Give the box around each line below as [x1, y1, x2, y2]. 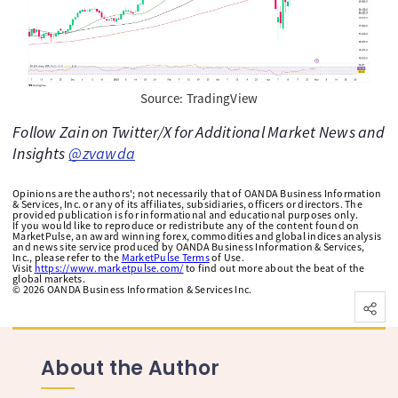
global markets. [12, 271, 85, 285]
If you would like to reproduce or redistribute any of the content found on [12, 218, 360, 232]
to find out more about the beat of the [183, 260, 365, 275]
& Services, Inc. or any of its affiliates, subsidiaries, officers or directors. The [12, 196, 362, 211]
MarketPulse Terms [121, 250, 210, 264]
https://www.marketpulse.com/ [34, 260, 184, 275]
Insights [12, 142, 65, 163]
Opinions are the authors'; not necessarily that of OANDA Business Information [12, 186, 382, 200]
